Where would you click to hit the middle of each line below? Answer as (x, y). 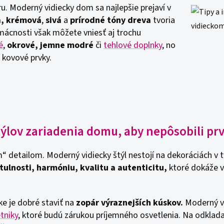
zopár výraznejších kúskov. (128, 203)
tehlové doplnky (133, 45)
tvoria (163, 20)
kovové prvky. (27, 58)
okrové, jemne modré (51, 45)
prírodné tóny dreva (109, 20)
